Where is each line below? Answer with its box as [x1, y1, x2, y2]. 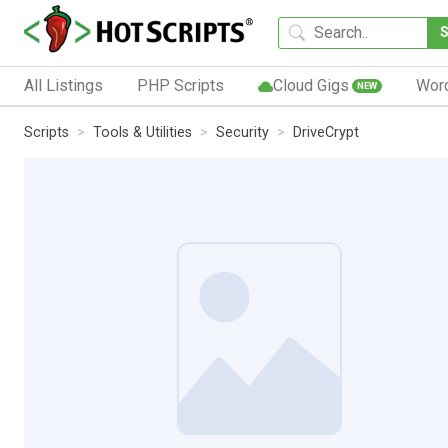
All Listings [24, 75, 103, 95]
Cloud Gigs [272, 75, 349, 95]
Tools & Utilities [93, 123, 192, 141]
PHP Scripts [136, 75, 224, 95]
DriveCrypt [293, 123, 359, 141]
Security [216, 123, 269, 141]
